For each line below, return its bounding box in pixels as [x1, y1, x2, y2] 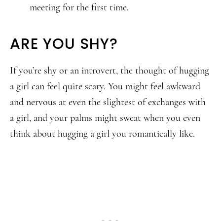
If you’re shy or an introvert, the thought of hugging [10, 65, 209, 76]
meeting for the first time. [30, 1, 129, 13]
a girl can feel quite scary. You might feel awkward [10, 80, 200, 92]
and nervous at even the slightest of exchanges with [10, 96, 206, 108]
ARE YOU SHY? [10, 34, 118, 54]
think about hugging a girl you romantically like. [10, 128, 195, 140]
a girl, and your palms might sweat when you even [10, 112, 200, 124]
